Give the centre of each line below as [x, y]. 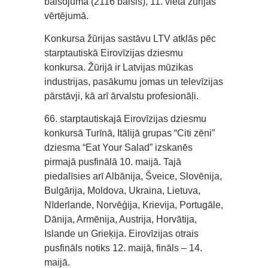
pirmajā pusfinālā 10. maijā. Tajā [113, 162]
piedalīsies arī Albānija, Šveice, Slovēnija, [133, 176]
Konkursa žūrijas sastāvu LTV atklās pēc [130, 39]
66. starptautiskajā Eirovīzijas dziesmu [125, 119]
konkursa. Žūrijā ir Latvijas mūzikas [119, 68]
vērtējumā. [66, 16]
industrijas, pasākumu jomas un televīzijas [134, 82]
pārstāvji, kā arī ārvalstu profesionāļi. [121, 96]
